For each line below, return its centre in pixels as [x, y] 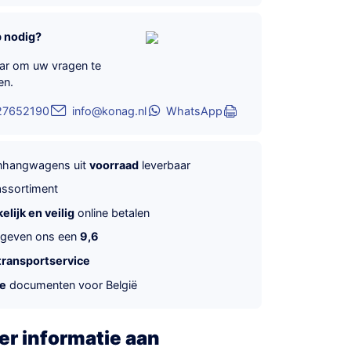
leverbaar [165, 165]
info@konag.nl [110, 110]
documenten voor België [72, 284]
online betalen [112, 212]
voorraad [114, 165]
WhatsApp [194, 110]
